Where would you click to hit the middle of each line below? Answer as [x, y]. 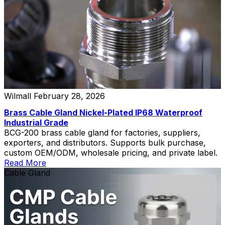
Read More [25, 162]
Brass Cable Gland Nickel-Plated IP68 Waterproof [103, 112]
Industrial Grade [36, 122]
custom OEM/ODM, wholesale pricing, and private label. [111, 152]
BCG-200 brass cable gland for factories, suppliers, [102, 132]
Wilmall [18, 96]
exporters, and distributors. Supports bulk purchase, [105, 142]
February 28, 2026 [69, 96]
